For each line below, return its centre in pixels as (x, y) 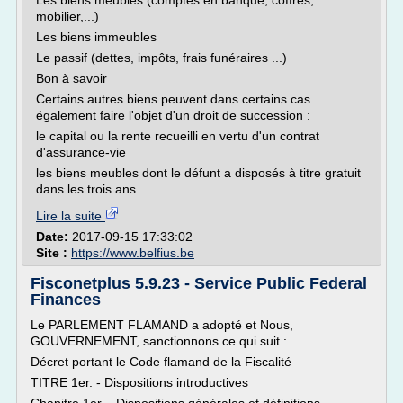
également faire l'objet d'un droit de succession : (173, 115)
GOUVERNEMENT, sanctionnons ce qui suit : (159, 341)
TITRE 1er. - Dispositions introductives (139, 382)
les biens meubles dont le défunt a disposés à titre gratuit (198, 173)
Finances (66, 300)
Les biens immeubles (96, 37)
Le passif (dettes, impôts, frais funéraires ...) (161, 58)
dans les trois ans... (91, 189)
